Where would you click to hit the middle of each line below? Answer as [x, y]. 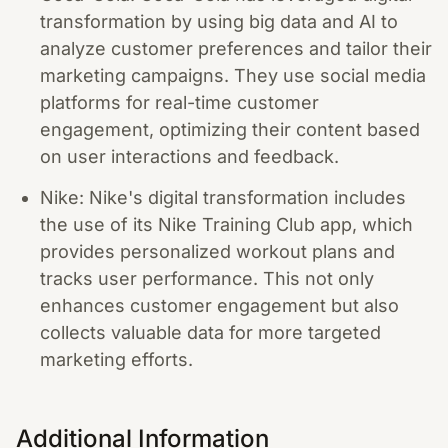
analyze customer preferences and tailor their [236, 48]
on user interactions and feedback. [189, 156]
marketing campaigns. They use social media [233, 75]
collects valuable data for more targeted [210, 332]
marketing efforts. [116, 359]
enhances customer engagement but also [219, 305]
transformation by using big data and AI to [219, 21]
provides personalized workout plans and [217, 251]
